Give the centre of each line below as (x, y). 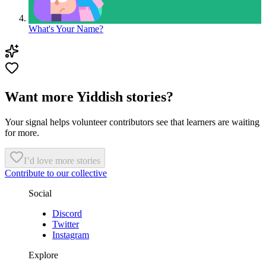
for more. (22, 132)
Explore (43, 255)
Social (40, 193)
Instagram (71, 235)
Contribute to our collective (56, 173)
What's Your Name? (66, 28)
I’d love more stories (62, 160)
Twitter (66, 224)
